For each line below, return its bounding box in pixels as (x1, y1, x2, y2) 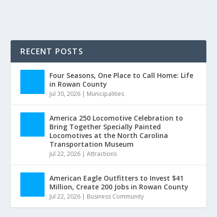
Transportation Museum (49, 139, 134, 149)
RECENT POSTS (20, 46, 83, 57)
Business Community (87, 192, 144, 201)
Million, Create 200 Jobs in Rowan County (49, 182, 189, 192)
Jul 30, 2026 (49, 90, 81, 98)
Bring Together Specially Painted (49, 122, 161, 132)
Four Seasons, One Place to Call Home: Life (49, 71, 194, 80)
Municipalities (87, 90, 124, 98)
